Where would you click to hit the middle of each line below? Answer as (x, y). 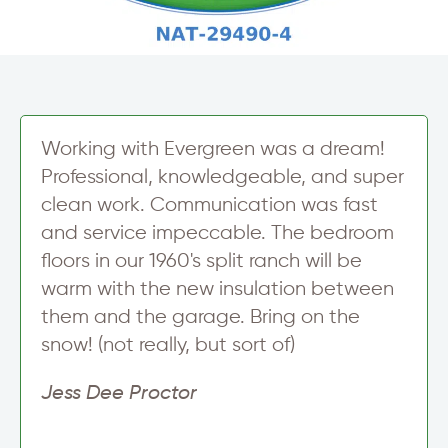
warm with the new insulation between (217, 289)
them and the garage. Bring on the (200, 317)
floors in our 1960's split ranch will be (201, 261)
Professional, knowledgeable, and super (222, 177)
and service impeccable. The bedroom (217, 233)
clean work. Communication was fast (209, 205)
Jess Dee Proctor (119, 393)
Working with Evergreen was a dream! (213, 149)
